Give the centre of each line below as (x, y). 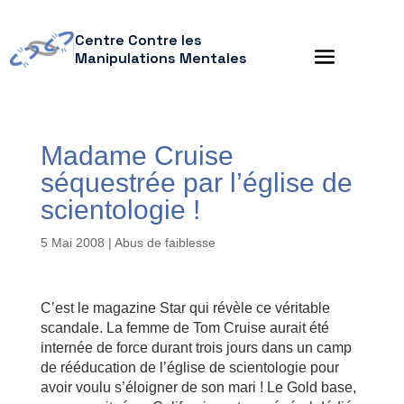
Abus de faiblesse (165, 243)
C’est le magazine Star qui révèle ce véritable (185, 308)
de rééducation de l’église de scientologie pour (189, 367)
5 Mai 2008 (72, 243)
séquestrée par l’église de (196, 183)
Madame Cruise (137, 156)
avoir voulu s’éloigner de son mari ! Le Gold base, (198, 387)
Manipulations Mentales (161, 58)
